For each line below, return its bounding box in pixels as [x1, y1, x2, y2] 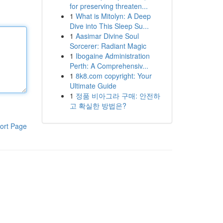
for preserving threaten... [69, 1, 148, 11]
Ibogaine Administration [75, 51, 150, 61]
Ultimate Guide [69, 81, 116, 91]
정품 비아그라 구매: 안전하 [75, 91, 160, 101]
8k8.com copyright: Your [75, 71, 152, 81]
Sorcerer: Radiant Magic [69, 41, 146, 51]
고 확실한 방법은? [69, 101, 126, 111]
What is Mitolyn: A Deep [75, 11, 151, 21]
